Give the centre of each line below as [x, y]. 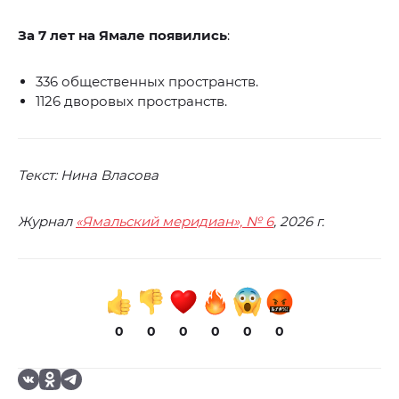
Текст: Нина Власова [88, 175]
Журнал [47, 221]
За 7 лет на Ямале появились [122, 35]
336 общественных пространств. [147, 81]
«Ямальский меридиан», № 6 [175, 221]
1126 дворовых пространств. [131, 101]
